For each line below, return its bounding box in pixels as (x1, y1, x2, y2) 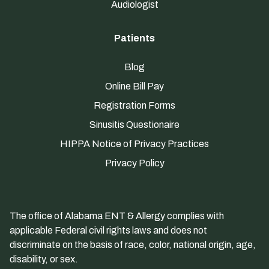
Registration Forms (94, 100, 175, 110)
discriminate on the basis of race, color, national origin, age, (10, 239, 256, 250)
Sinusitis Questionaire (89, 119, 180, 130)
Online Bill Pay (105, 80, 164, 91)
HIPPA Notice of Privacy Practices (60, 138, 209, 149)
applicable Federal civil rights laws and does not (10, 225, 207, 235)
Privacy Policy (104, 157, 165, 168)
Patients (114, 32, 155, 43)
